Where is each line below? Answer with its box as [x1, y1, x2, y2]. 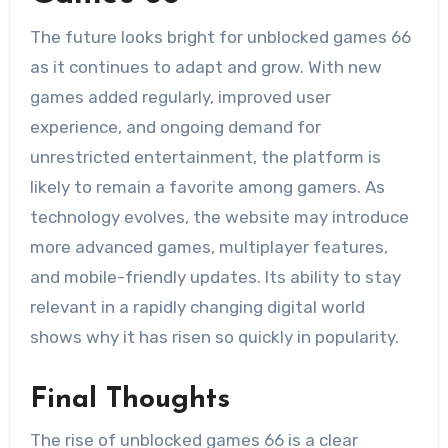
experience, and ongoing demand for [29, 117, 321, 138]
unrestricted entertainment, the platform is [29, 147, 381, 168]
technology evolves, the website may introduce [29, 207, 409, 228]
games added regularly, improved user [29, 87, 331, 108]
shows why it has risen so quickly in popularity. [29, 327, 399, 348]
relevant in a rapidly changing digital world [29, 297, 365, 318]
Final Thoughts [29, 386, 230, 415]
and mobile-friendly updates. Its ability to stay [29, 267, 401, 288]
